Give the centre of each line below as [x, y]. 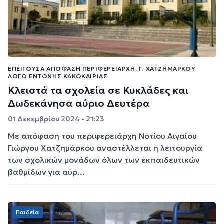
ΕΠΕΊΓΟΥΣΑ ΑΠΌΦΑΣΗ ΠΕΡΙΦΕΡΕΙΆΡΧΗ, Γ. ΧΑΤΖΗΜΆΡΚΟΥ [102, 68]
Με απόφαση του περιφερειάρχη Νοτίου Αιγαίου [102, 136]
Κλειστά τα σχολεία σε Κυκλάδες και [98, 90]
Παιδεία [27, 212]
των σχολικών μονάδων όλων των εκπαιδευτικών [104, 160]
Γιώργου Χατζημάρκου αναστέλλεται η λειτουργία [105, 148]
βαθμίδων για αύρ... [46, 172]
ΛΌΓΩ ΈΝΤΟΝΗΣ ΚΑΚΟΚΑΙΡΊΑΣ [58, 76]
